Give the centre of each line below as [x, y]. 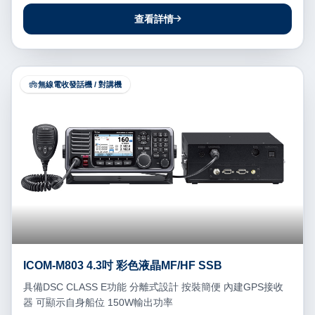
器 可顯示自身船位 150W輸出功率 [98, 302]
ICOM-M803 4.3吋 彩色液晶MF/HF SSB [154, 265]
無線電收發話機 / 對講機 [80, 85]
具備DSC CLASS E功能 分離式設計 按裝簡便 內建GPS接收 [153, 287]
